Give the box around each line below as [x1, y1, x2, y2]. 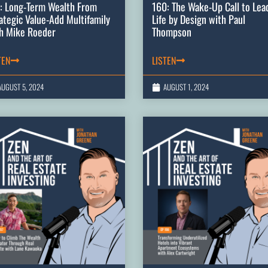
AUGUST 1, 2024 [163, 81, 209, 93]
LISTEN [152, 53, 176, 68]
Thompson [152, 24, 191, 40]
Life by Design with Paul [152, 11, 245, 28]
